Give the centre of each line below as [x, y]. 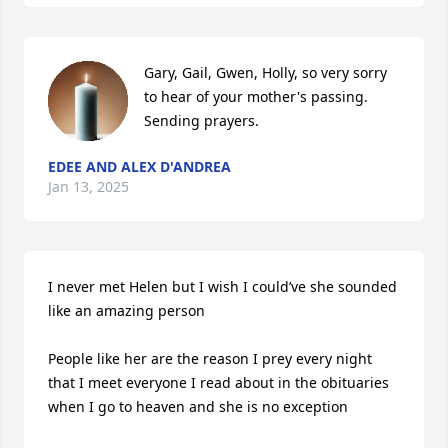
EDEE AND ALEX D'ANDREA [139, 166]
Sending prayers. [201, 120]
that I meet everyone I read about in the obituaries [218, 382]
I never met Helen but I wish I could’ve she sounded [222, 286]
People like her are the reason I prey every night [210, 358]
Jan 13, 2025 [88, 186]
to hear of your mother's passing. [256, 96]
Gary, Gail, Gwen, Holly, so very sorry [265, 72]
